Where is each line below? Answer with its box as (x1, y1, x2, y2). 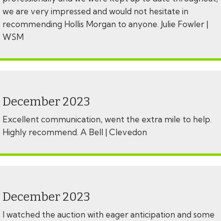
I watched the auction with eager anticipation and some (2, 209, 215, 220)
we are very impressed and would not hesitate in (2, 6, 188, 17)
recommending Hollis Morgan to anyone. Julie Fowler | (2, 19, 208, 30)
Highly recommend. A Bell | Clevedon (2, 127, 149, 138)
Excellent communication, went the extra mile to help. (2, 114, 212, 125)
